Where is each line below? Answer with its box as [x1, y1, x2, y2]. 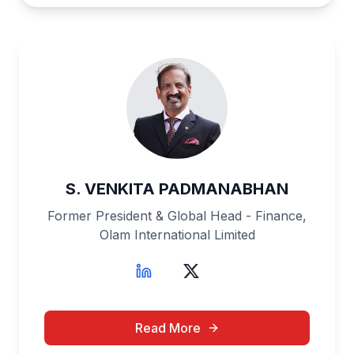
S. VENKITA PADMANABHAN [66, 179, 288, 198]
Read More [134, 320, 201, 336]
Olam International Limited [99, 227, 255, 243]
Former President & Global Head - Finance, [47, 208, 307, 224]
